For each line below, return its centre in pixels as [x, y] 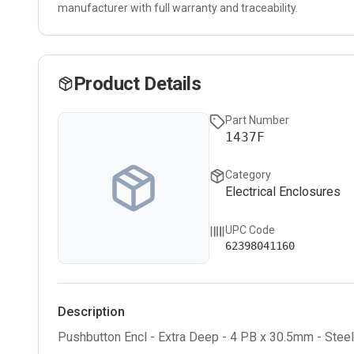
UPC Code [250, 230]
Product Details [137, 84]
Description [91, 312]
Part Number [257, 120]
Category [248, 175]
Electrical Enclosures [283, 192]
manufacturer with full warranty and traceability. [178, 8]
